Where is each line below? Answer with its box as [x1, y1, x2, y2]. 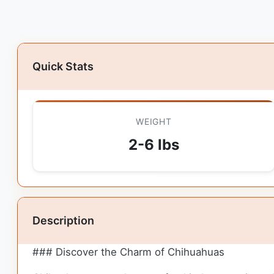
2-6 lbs [128, 135, 179, 154]
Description [32, 213, 94, 227]
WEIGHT [136, 116, 172, 127]
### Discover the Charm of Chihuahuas [32, 245, 224, 258]
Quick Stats [32, 59, 94, 73]
